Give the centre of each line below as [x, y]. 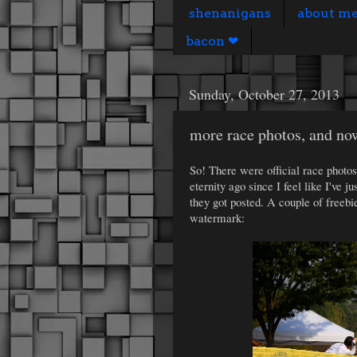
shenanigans [230, 13]
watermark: [217, 217]
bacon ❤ [212, 41]
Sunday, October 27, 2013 [264, 94]
